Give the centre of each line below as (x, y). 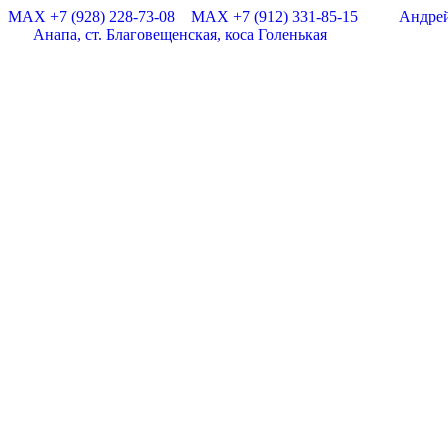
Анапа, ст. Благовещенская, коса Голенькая (180, 34)
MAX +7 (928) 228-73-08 (91, 16)
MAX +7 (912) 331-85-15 (274, 16)
